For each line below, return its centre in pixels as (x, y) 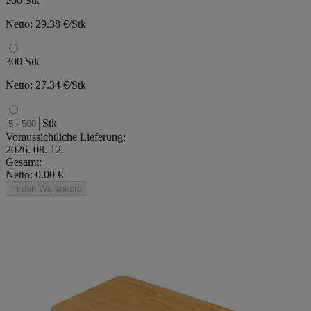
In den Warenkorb (47, 189)
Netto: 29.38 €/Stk (46, 24)
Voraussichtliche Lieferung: (66, 137)
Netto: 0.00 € (34, 175)
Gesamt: (24, 162)
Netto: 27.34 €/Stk (46, 85)
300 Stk (23, 62)
